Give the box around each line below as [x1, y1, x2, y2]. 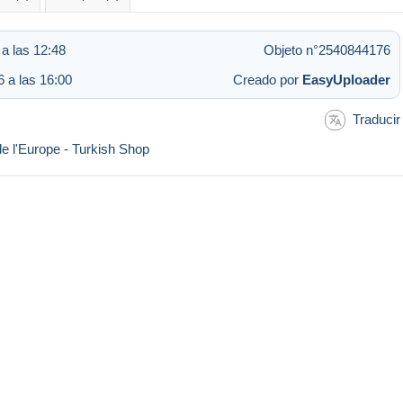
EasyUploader [302, 71, 390, 87]
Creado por [233, 71, 302, 87]
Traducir [353, 111, 400, 127]
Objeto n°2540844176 [264, 41, 390, 58]
